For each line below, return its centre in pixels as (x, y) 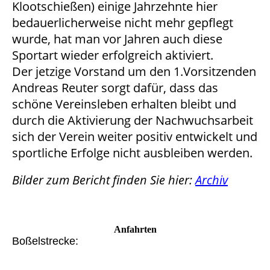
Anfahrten (135, 229)
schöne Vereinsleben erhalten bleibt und (124, 104)
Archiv (212, 180)
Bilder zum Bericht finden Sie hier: (104, 180)
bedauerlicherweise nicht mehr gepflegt (123, 23)
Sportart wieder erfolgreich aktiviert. (113, 55)
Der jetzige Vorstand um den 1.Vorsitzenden (134, 71)
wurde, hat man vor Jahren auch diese (117, 39)
